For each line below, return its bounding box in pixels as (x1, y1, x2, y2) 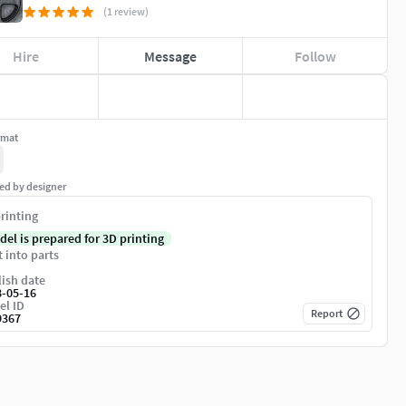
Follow (294, 46, 336, 65)
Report (311, 306, 343, 321)
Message (143, 46, 197, 65)
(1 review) (103, 5, 149, 19)
